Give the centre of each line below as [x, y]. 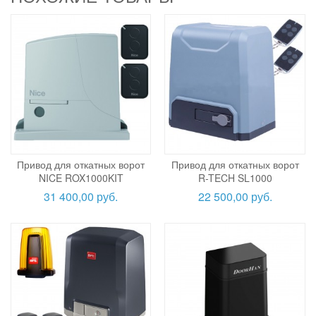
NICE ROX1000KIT [81, 178]
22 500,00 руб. [235, 197]
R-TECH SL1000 [235, 178]
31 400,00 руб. [81, 197]
